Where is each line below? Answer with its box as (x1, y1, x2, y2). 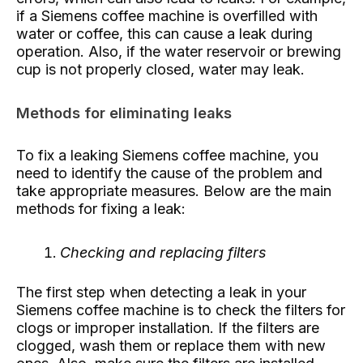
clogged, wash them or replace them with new (16, 336, 326, 354)
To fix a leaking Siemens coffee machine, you (16, 147, 318, 164)
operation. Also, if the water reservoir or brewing (16, 43, 341, 61)
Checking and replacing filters (60, 243, 267, 261)
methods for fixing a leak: (16, 200, 186, 218)
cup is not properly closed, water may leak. (16, 61, 305, 79)
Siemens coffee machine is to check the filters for (16, 301, 345, 318)
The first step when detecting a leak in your (16, 283, 306, 301)
